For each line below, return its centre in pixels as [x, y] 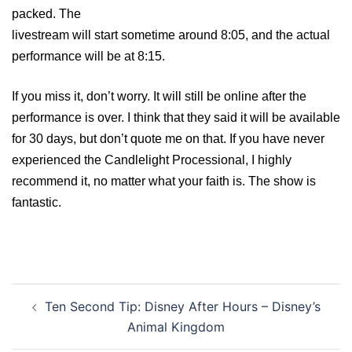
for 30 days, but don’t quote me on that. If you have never [168, 139]
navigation [59, 316]
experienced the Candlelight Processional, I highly [152, 160]
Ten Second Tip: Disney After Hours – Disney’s [182, 307]
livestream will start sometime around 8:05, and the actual [171, 35]
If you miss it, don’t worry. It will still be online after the [159, 97]
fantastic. [37, 203]
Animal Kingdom [176, 327]
